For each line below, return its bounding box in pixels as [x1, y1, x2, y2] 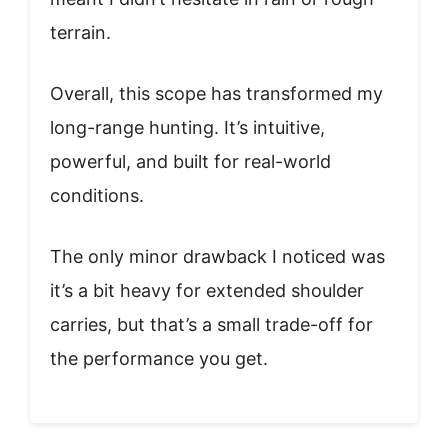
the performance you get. [50, 347, 268, 369]
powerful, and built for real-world [50, 150, 331, 172]
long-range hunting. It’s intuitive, [50, 116, 325, 138]
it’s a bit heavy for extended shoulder [50, 279, 364, 301]
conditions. [50, 184, 144, 206]
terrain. [50, 21, 111, 43]
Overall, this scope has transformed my [50, 82, 383, 104]
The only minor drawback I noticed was [50, 245, 385, 267]
